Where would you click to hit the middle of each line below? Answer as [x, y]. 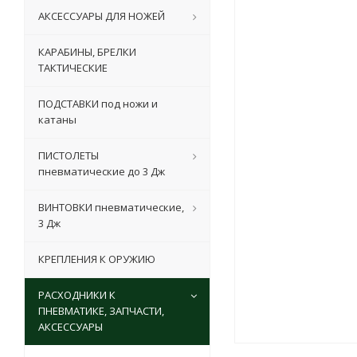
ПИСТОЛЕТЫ [69, 155]
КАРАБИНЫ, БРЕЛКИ [87, 52]
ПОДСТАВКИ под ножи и [98, 104]
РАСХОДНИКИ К [77, 295]
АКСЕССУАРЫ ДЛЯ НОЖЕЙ [102, 16]
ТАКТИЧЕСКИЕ [73, 68]
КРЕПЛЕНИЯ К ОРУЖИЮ [97, 259]
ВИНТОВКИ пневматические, [111, 207]
